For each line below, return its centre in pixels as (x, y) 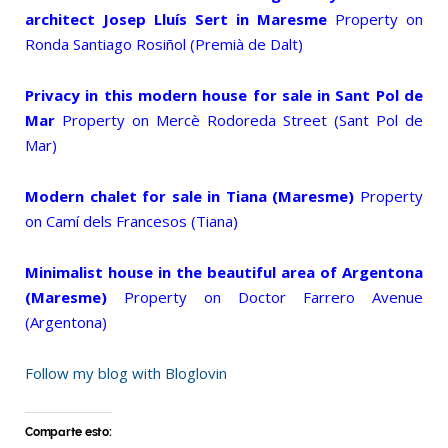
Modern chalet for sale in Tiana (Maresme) (190, 196)
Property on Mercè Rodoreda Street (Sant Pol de (242, 120)
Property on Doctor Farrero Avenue (273, 297)
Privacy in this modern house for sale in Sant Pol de (224, 95)
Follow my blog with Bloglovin (126, 373)
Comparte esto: (68, 432)
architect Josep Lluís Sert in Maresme (176, 19)
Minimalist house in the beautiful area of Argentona (224, 272)
